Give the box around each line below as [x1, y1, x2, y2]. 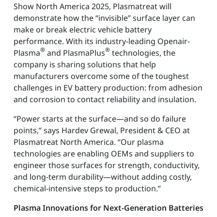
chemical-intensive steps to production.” [14, 183, 161, 194]
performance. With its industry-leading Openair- [14, 35, 190, 46]
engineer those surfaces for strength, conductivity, [14, 159, 200, 170]
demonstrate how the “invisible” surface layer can [14, 12, 195, 23]
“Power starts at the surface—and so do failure [14, 113, 186, 124]
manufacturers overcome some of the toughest [14, 70, 189, 81]
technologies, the [110, 47, 175, 58]
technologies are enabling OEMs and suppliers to [14, 148, 194, 159]
